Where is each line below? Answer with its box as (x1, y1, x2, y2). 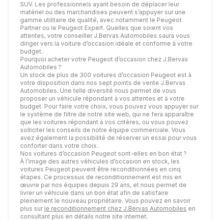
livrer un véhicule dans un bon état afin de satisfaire (20, 189, 168, 197)
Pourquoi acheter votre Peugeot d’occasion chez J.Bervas (20, 55, 188, 63)
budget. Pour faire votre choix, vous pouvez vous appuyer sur (20, 103, 198, 110)
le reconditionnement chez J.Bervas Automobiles (44, 205, 187, 213)
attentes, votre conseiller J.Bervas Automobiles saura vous (20, 32, 190, 40)
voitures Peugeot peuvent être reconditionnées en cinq (20, 165, 181, 173)
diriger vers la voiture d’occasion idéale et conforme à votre (20, 40, 192, 48)
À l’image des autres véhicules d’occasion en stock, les (20, 158, 180, 165)
